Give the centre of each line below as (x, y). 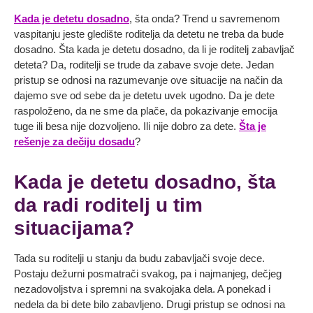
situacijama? (74, 228)
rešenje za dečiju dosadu (74, 142)
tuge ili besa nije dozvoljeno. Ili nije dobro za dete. (126, 126)
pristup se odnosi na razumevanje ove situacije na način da (148, 80)
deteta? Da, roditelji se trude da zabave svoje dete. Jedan (144, 65)
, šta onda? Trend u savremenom (205, 19)
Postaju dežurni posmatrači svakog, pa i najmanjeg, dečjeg (148, 274)
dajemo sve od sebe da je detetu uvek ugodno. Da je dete (144, 96)
